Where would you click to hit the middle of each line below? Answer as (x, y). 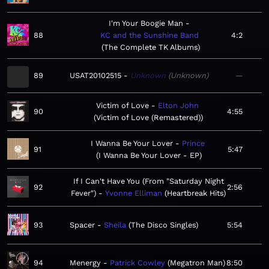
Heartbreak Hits (195, 193)
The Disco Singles (163, 225)
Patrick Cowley (138, 263)
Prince (193, 144)
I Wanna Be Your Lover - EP (149, 156)
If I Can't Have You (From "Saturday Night (148, 181)
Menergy (85, 263)
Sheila (115, 225)
